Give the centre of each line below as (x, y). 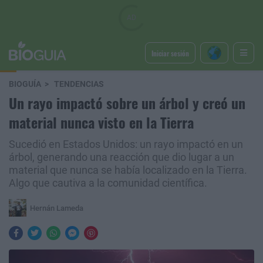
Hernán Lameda (57, 208)
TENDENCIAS (79, 84)
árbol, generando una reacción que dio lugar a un (122, 157)
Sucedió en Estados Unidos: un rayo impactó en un (126, 144)
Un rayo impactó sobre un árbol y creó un (127, 103)
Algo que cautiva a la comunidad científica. (108, 183)
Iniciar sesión (170, 53)
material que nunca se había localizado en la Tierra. (128, 170)
